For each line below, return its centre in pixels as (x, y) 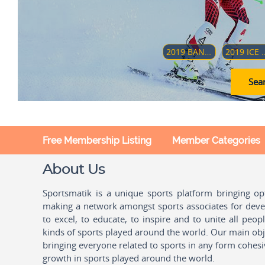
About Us (74, 170)
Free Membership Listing (97, 140)
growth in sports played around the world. (129, 258)
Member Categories (216, 140)
